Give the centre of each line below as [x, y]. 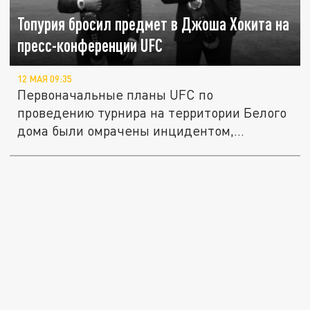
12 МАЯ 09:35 [45, 79]
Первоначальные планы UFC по [116, 94]
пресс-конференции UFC [90, 45]
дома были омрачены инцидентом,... [131, 130]
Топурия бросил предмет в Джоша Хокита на [154, 24]
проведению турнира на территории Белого [152, 112]
